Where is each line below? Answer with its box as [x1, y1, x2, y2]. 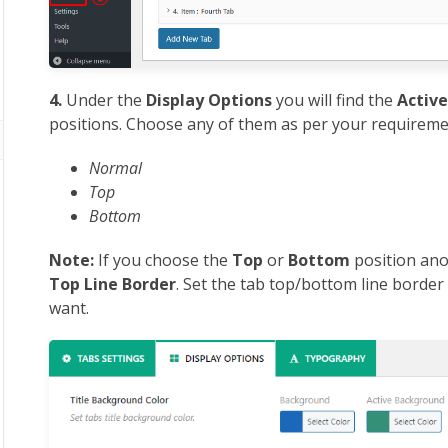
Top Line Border [49, 273, 177, 296]
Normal [89, 157, 143, 180]
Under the [62, 89, 147, 112]
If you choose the [94, 249, 233, 272]
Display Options [146, 89, 273, 112]
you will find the [272, 89, 398, 112]
